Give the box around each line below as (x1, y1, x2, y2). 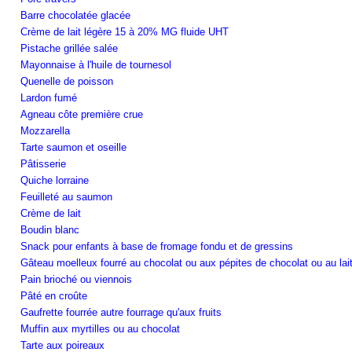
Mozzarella (20, 124, 70, 137)
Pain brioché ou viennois (20, 273, 132, 285)
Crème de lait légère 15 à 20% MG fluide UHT (20, 25, 229, 38)
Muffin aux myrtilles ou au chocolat (20, 322, 180, 335)
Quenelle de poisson (20, 75, 113, 87)
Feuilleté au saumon (20, 190, 112, 203)
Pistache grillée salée (20, 42, 118, 54)
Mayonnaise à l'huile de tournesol (20, 58, 171, 71)
